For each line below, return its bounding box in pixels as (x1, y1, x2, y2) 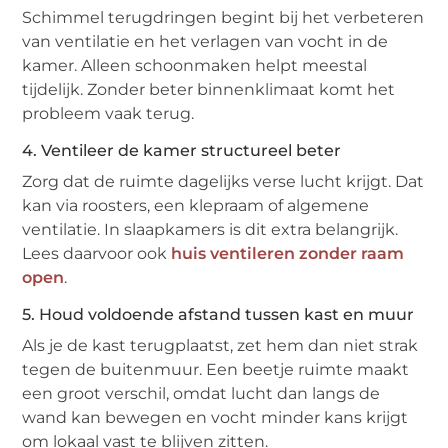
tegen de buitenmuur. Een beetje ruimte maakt (22, 360, 410, 380)
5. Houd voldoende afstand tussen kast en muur (22, 305, 415, 325)
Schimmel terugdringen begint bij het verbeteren (22, 8, 425, 28)
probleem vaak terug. (22, 104, 195, 124)
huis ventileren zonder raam (171, 244, 405, 264)
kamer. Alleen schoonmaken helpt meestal (22, 56, 368, 76)
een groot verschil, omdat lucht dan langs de (22, 384, 381, 404)
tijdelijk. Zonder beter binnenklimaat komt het (22, 80, 396, 100)
